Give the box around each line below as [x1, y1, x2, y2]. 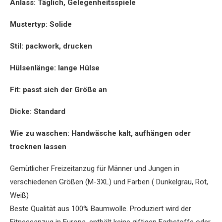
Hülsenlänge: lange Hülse [10, 63, 100, 73]
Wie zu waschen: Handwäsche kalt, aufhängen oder [10, 129, 191, 138]
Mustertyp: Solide [10, 20, 72, 29]
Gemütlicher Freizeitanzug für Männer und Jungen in [10, 164, 179, 173]
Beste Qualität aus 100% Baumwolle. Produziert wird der [10, 204, 191, 214]
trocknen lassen [10, 142, 66, 152]
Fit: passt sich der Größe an [10, 85, 107, 95]
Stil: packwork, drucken [10, 42, 92, 51]
